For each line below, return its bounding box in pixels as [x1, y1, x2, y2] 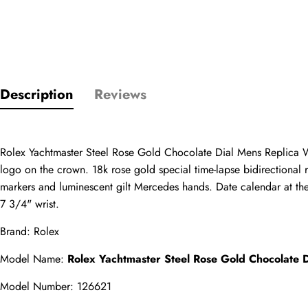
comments [214, 232, 268, 251]
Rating [214, 97, 247, 115]
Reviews [94, 85, 146, 104]
